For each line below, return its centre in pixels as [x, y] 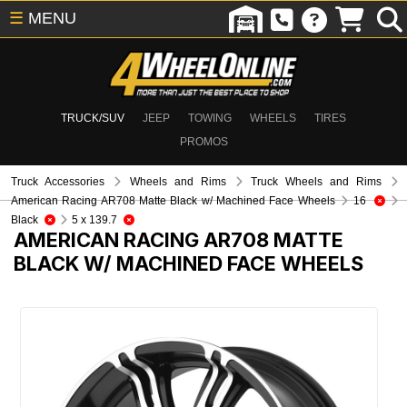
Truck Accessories [58, 182]
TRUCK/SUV [93, 118]
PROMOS [203, 142]
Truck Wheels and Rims [317, 182]
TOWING [210, 118]
